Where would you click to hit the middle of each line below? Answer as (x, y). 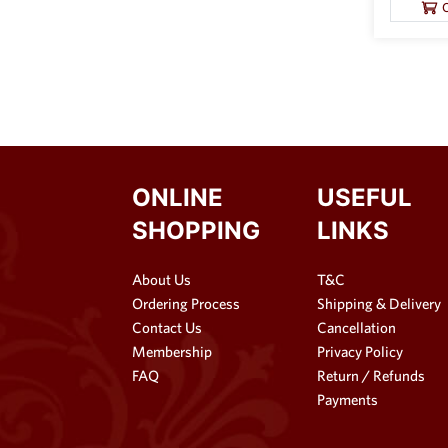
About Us (161, 279)
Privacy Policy (360, 351)
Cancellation (356, 327)
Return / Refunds (371, 375)
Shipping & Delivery (379, 303)
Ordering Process (186, 303)
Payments (347, 399)
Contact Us (167, 327)
